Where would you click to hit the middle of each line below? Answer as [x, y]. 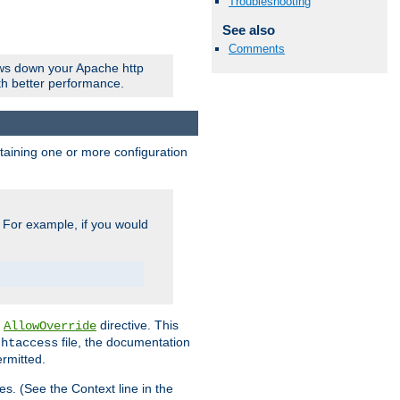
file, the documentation [124, 342]
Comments [257, 48]
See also [248, 29]
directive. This [137, 325]
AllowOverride [50, 326]
